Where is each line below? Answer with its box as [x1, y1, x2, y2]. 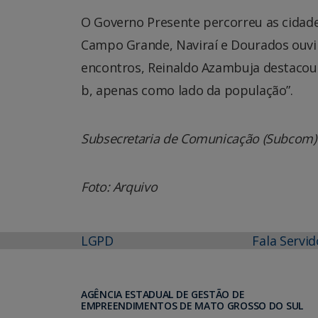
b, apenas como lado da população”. [81, 81, 293, 99]
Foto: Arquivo [81, 177, 158, 195]
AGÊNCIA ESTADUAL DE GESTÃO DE [81, 287, 245, 301]
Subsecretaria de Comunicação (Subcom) [81, 129, 317, 147]
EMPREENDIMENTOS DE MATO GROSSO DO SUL [81, 298, 303, 312]
